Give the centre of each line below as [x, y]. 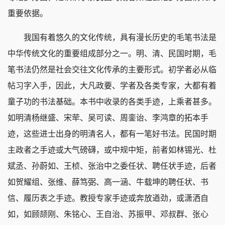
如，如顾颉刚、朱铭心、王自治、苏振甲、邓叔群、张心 [108, 214]
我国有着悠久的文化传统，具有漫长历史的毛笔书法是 [112, 38]
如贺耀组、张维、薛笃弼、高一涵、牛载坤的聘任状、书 [108, 182]
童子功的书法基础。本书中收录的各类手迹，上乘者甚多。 [112, 102]
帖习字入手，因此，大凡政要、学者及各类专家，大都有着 [112, 86]
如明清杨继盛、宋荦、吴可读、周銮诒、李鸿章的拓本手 [108, 118]
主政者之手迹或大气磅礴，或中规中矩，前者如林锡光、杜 [112, 150]
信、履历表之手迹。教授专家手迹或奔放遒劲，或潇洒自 [108, 198]
